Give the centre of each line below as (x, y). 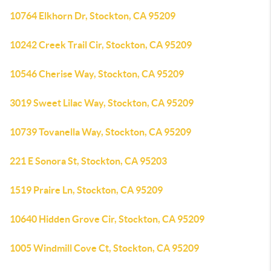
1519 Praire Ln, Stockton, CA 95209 (86, 190)
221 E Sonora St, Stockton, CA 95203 (88, 161)
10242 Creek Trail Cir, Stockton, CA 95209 (101, 45)
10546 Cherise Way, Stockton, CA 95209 (97, 74)
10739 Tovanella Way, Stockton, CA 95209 (100, 132)
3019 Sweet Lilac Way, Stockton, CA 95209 (102, 103)
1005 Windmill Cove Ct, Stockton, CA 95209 (104, 248)
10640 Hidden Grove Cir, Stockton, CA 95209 (107, 219)
